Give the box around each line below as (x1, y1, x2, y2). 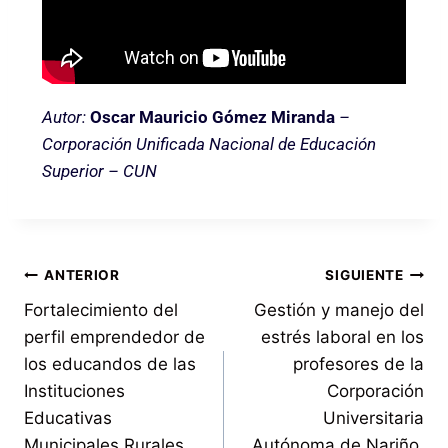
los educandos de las (24, 353, 196, 374)
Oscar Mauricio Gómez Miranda (90, 106, 335, 127)
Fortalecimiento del (24, 299, 178, 320)
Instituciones (24, 380, 125, 401)
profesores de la (293, 353, 424, 374)
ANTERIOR (44, 267, 120, 284)
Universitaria (323, 407, 424, 428)
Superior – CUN (42, 160, 157, 181)
